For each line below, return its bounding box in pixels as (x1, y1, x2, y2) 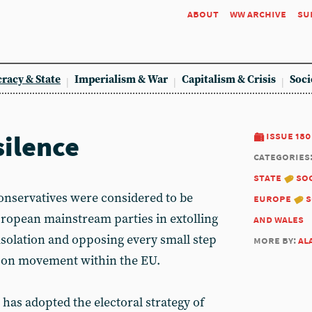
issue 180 (266, 129, 311, 142)
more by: (253, 233, 298, 247)
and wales (253, 212, 304, 226)
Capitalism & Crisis (182, 73, 276, 86)
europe (253, 192, 291, 205)
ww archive (230, 7, 286, 20)
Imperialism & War (75, 73, 168, 86)
